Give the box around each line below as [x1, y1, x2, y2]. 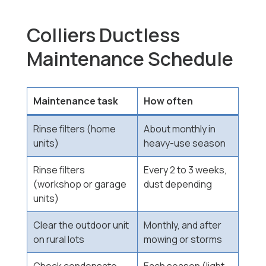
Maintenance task [33, 94, 119, 108]
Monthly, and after [144, 218, 222, 232]
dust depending [144, 178, 213, 191]
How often [144, 94, 194, 108]
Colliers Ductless [27, 22, 180, 49]
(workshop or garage [33, 178, 127, 191]
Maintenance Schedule [27, 46, 234, 72]
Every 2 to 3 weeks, [144, 163, 227, 177]
